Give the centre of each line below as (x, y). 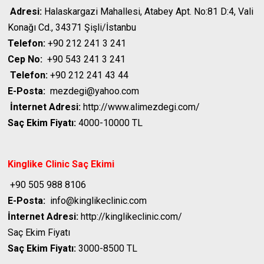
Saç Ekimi (93, 164)
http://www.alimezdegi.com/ (141, 107)
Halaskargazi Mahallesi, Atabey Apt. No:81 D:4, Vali (148, 12)
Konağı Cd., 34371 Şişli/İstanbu (72, 28)
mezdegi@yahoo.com (93, 91)
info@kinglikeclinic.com (96, 201)
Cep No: (25, 60)
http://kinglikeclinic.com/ (131, 217)
